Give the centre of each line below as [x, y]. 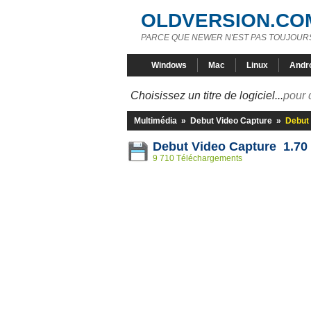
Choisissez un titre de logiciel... [207, 95]
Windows [169, 65]
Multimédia [155, 121]
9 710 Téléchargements [197, 158]
